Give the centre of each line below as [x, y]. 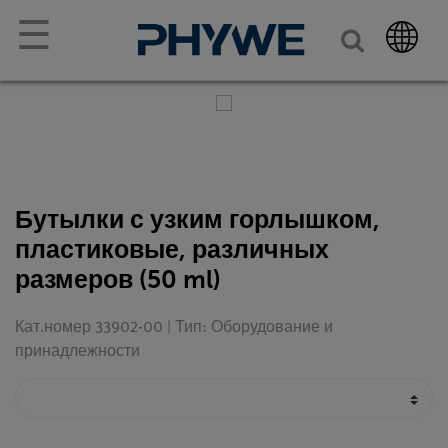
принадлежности [77, 352]
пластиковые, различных [172, 249]
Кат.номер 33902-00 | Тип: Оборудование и [174, 328]
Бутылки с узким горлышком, [197, 219]
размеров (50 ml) [118, 279]
